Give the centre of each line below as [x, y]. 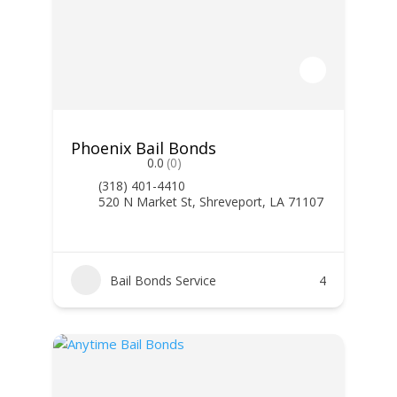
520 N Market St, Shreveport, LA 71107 [210, 202]
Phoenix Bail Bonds [143, 148]
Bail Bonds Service [163, 280]
